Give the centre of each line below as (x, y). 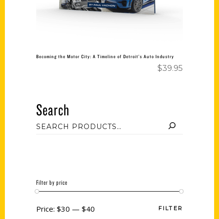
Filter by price (52, 183)
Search (53, 109)
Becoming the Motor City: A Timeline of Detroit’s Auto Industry (105, 56)
